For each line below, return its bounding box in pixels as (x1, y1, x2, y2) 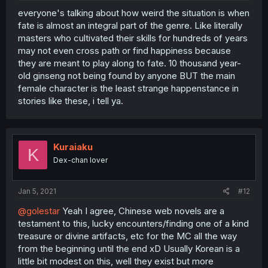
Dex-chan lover (53, 156, 108, 165)
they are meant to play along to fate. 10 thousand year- (18, 57, 241, 69)
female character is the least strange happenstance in (18, 83, 239, 95)
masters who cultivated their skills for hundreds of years (18, 32, 248, 44)
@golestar (18, 205, 60, 217)
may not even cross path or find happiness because (18, 45, 231, 57)
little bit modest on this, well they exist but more (18, 255, 214, 267)
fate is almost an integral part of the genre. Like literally (18, 20, 242, 32)
